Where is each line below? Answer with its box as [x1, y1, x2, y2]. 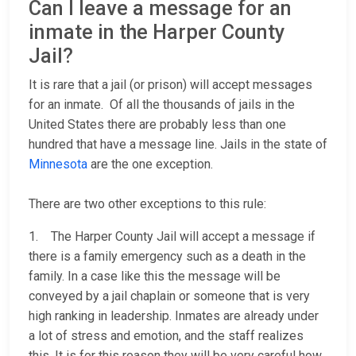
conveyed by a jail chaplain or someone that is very [29, 288, 310, 304]
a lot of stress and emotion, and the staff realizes [29, 328, 304, 344]
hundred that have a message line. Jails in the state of [29, 137, 327, 153]
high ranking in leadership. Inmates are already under [29, 308, 319, 324]
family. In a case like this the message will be [29, 269, 281, 284]
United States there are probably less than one [29, 117, 286, 133]
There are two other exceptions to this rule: [29, 196, 266, 212]
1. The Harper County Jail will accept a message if [29, 229, 315, 245]
